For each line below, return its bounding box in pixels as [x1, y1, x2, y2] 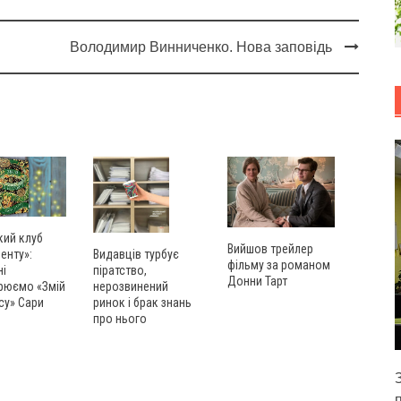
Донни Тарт [227, 274, 287, 289]
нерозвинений [93, 279, 168, 294]
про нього [93, 311, 147, 327]
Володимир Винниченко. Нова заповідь [69, 39, 332, 55]
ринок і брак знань [93, 295, 192, 311]
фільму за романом [227, 258, 330, 273]
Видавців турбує [93, 247, 179, 262]
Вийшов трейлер [227, 242, 313, 257]
